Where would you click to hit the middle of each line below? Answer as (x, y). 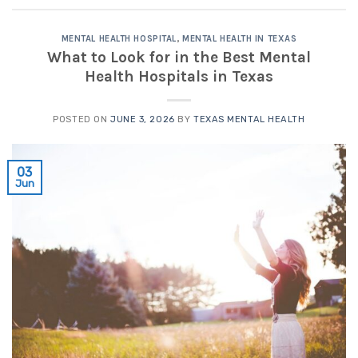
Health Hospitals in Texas (179, 77)
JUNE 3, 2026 (142, 120)
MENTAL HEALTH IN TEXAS (240, 39)
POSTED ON (82, 120)
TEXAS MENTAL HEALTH (249, 120)
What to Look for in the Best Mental (179, 58)
